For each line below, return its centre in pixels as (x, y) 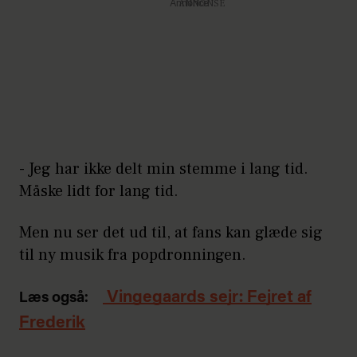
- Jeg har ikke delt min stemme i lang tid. (164, 169)
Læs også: (54, 298)
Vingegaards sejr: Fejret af (207, 298)
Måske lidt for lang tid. (99, 191)
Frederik (52, 323)
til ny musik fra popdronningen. (133, 255)
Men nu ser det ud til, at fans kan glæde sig (171, 232)
